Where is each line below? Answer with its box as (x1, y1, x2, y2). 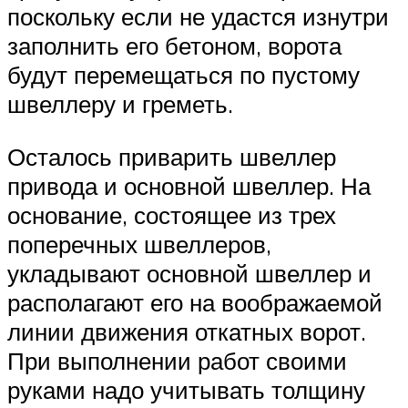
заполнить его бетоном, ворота (7, 31, 342, 61)
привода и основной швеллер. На (7, 171, 371, 201)
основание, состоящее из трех (7, 200, 336, 230)
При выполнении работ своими (7, 346, 347, 376)
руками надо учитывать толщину (7, 375, 365, 405)
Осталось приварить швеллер (7, 142, 336, 172)
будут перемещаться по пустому (7, 60, 360, 90)
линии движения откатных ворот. (7, 317, 366, 347)
